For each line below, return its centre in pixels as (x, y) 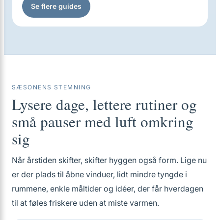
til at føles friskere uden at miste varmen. (85, 203)
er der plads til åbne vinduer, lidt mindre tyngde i (99, 174)
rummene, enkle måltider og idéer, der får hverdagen (108, 189)
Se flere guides (56, 6)
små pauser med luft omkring (103, 121)
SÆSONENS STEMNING (52, 87)
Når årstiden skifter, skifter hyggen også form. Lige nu (109, 160)
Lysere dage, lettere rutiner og (104, 104)
